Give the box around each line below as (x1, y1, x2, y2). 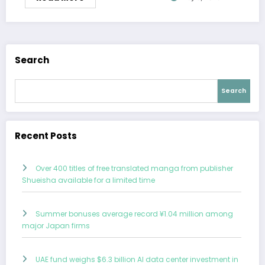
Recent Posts (15, 129, 77, 142)
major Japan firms (22, 221, 90, 231)
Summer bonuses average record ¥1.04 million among (35, 209, 233, 219)
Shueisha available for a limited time (22, 175, 155, 186)
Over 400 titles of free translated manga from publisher (35, 163, 233, 174)
